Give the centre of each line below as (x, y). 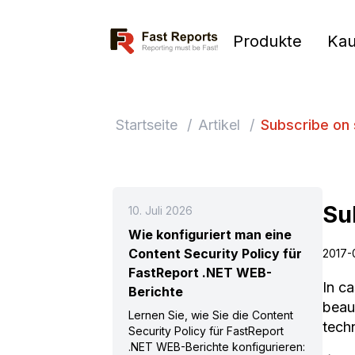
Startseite (147, 125)
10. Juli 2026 (160, 210)
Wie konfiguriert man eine (210, 235)
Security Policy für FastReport (206, 331)
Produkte (268, 41)
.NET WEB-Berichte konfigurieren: (217, 347)
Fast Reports (142, 34)
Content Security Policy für (215, 254)
